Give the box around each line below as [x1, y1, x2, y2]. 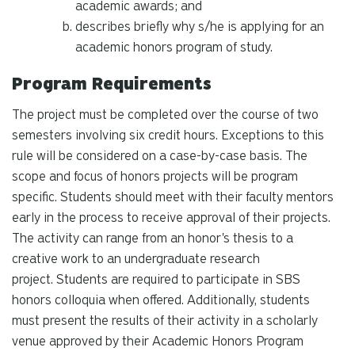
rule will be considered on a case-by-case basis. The [12, 147, 307, 163]
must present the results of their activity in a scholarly [12, 312, 318, 328]
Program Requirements [12, 73, 212, 94]
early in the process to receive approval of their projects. [12, 209, 330, 225]
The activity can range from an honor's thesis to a [12, 230, 293, 246]
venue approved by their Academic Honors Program [12, 333, 303, 349]
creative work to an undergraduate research [12, 250, 260, 266]
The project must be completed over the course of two [12, 106, 319, 122]
